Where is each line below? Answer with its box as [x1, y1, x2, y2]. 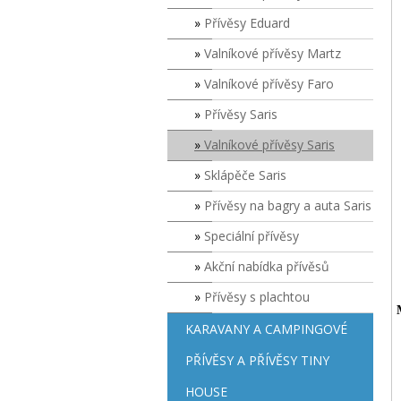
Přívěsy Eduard [204, 14, 290, 31]
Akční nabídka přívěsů [204, 258, 329, 275]
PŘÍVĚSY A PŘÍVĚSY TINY [185, 352, 329, 369]
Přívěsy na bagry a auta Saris [204, 197, 371, 214]
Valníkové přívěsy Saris [204, 136, 335, 153]
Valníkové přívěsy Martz [204, 45, 341, 62]
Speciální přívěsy [204, 227, 299, 244]
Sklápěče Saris [204, 166, 286, 183]
